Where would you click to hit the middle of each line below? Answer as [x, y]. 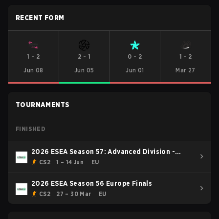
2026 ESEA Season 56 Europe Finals [92, 183]
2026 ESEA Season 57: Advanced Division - [103, 152]
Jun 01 [135, 70]
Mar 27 [186, 70]
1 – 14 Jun [70, 162]
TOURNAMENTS [43, 105]
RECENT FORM [40, 18]
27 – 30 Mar [74, 194]
